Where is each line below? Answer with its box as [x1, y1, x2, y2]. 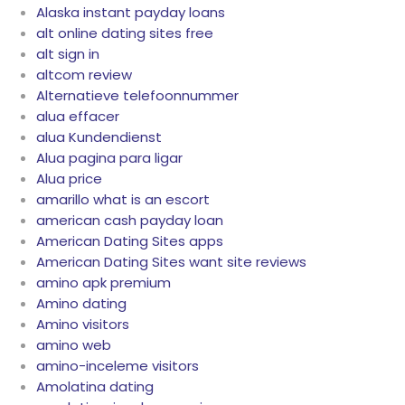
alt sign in [36, 44, 99, 64]
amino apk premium [36, 273, 171, 293]
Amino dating [36, 294, 127, 314]
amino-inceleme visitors [36, 356, 199, 376]
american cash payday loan [36, 211, 223, 231]
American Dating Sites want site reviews [36, 252, 306, 272]
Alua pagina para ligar [36, 148, 183, 168]
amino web [36, 335, 111, 355]
